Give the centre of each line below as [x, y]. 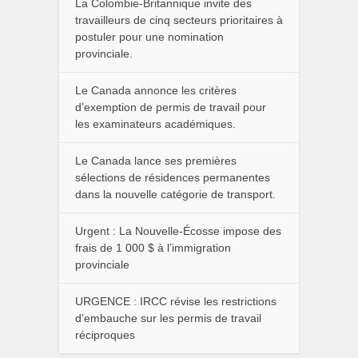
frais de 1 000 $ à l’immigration [153, 248]
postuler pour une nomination [149, 37]
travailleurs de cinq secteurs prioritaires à [179, 20]
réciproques [105, 335]
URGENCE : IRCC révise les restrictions [176, 301]
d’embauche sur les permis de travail [168, 318]
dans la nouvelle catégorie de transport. [175, 194]
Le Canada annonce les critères [156, 90]
